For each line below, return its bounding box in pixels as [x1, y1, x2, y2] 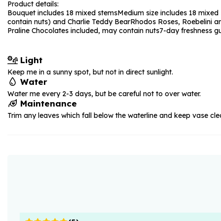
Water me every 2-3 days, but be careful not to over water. [7, 89, 201, 98]
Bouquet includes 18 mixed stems [7, 8, 117, 17]
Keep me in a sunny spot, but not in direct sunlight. [7, 68, 173, 76]
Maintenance [18, 98, 77, 109]
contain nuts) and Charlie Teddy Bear [7, 17, 130, 26]
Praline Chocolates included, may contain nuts [7, 26, 159, 35]
